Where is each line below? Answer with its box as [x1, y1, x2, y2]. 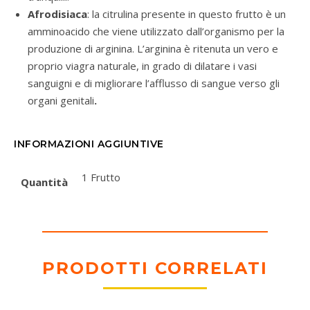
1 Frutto [82, 170, 120, 185]
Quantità [21, 175, 68, 190]
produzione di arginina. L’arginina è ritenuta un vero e [28, 42, 278, 56]
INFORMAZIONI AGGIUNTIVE [14, 138, 164, 151]
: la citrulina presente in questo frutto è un [87, 7, 286, 21]
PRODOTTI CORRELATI [42, 258, 268, 279]
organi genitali [28, 93, 94, 108]
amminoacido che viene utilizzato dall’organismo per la [28, 24, 284, 39]
